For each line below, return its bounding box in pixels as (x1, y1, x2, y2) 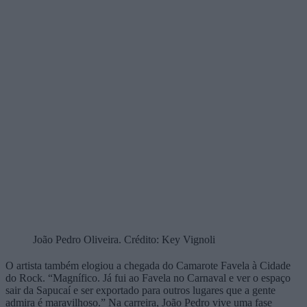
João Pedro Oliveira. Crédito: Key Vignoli (33, 233, 215, 245)
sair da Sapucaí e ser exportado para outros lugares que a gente (5, 284, 275, 296)
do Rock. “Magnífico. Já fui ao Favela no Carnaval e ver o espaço (5, 271, 291, 284)
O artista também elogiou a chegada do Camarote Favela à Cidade (5, 259, 291, 271)
